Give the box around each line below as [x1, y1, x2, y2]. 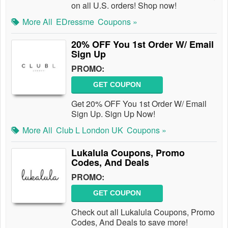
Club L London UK [56, 124, 123, 136]
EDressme [56, 16, 94, 27]
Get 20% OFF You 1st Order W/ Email [71, 98, 207, 109]
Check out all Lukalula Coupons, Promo [71, 206, 215, 218]
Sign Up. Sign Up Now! [71, 108, 155, 120]
